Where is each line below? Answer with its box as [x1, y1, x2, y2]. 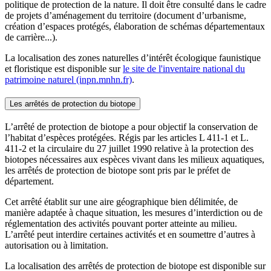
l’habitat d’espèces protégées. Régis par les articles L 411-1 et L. [5, 132, 249, 143]
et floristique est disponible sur [5, 63, 123, 74]
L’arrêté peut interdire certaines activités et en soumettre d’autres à [5, 229, 255, 240]
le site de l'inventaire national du [123, 63, 245, 74]
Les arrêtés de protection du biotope [10, 99, 135, 109]
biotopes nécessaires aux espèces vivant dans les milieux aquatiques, [5, 154, 264, 165]
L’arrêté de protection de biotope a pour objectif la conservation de [5, 122, 258, 132]
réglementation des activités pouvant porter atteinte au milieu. [5, 218, 237, 229]
